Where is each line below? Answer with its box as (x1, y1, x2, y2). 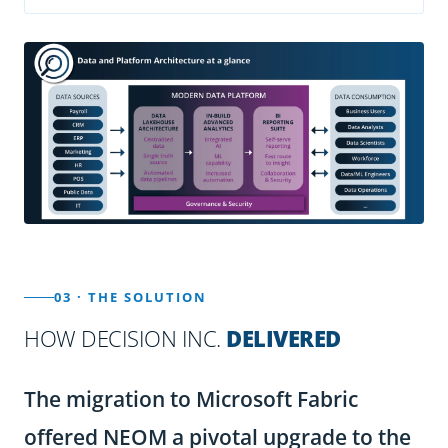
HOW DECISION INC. (24, 323, 226, 354)
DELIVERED (226, 323, 341, 354)
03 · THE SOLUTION (54, 288, 207, 307)
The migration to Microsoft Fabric (24, 385, 358, 414)
